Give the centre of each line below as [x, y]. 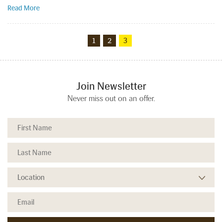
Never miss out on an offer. [111, 99]
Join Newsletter [111, 86]
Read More [24, 8]
